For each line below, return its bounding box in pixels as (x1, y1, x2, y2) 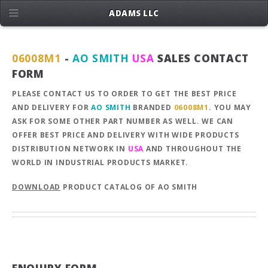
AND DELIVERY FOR (12, 102, 92, 112)
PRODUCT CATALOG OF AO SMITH (60, 181, 198, 192)
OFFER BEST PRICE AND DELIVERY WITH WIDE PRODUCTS (12, 129, 239, 140)
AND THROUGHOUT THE (144, 143, 242, 154)
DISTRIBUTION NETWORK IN (12, 143, 128, 154)
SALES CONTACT (154, 51, 249, 65)
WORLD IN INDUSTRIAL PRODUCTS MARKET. (12, 157, 189, 167)
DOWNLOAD (12, 181, 61, 192)
